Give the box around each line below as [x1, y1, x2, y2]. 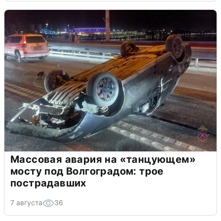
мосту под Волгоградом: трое [10, 165, 164, 178]
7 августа [10, 198, 42, 207]
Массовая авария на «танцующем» [10, 153, 196, 166]
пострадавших [10, 177, 86, 189]
